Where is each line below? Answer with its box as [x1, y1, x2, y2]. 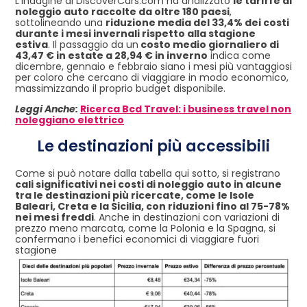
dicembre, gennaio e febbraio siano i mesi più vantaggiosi [15, 59, 292, 73]
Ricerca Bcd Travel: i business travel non [80, 101, 291, 116]
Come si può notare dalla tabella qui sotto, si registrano [15, 166, 280, 180]
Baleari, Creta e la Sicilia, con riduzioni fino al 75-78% [15, 199, 290, 213]
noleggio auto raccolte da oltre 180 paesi [15, 4, 230, 19]
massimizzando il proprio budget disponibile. [15, 81, 225, 95]
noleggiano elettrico [15, 112, 124, 127]
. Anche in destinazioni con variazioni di [94, 210, 280, 224]
